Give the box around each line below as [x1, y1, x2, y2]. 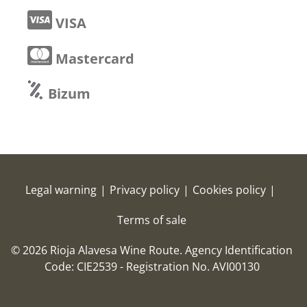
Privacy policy [109, 182, 180, 197]
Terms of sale [117, 212, 187, 228]
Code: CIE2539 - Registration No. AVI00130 [44, 258, 260, 274]
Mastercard [52, 49, 134, 68]
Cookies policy [192, 182, 266, 197]
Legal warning [25, 182, 97, 197]
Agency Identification [185, 242, 293, 258]
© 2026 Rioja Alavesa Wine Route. [11, 242, 186, 258]
